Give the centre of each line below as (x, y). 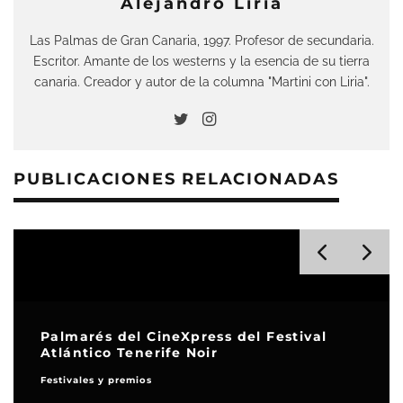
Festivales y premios (96, 380)
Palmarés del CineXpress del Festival (184, 336)
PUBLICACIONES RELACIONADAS (176, 179)
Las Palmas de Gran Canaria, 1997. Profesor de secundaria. (201, 40)
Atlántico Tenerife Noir (130, 353)
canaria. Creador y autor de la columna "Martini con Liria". (201, 81)
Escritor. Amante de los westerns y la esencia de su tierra (201, 61)
